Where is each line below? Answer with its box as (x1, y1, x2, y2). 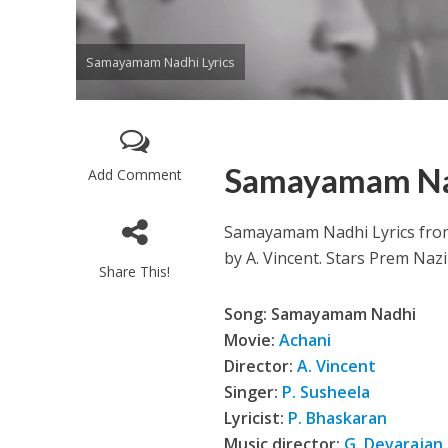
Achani (279, 328, 332, 351)
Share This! (99, 261, 171, 281)
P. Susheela (282, 380, 371, 403)
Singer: (224, 380, 283, 403)
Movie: (224, 328, 280, 351)
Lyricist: (224, 406, 289, 429)
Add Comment (87, 164, 182, 184)
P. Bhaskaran (288, 406, 388, 429)
